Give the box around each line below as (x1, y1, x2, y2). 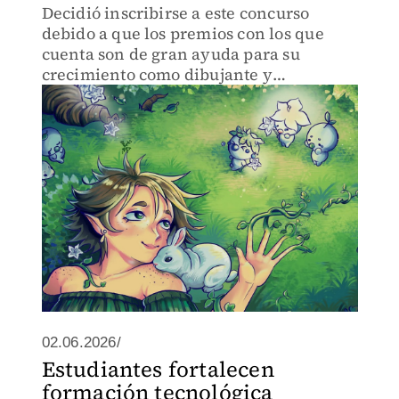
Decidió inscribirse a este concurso (41, 2, 310, 24)
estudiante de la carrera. (41, 84, 231, 106)
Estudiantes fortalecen (41, 354, 274, 384)
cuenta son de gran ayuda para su (41, 43, 300, 65)
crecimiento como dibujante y (41, 63, 273, 85)
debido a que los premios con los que (41, 22, 324, 45)
